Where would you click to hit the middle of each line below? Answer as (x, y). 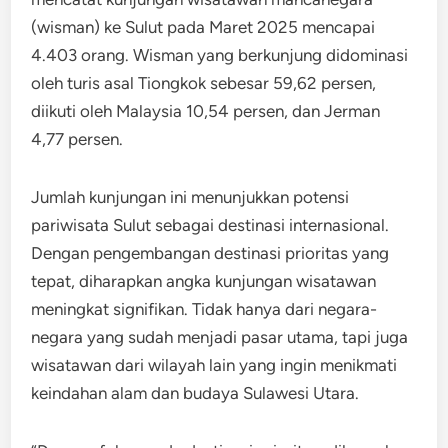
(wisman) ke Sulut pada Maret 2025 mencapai (203, 26)
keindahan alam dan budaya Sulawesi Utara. (195, 392)
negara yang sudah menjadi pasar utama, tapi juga (220, 336)
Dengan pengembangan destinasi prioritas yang (210, 252)
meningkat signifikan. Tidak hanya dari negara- (204, 308)
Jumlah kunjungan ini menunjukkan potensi (190, 196)
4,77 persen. (77, 138)
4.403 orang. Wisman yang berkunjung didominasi (220, 54)
